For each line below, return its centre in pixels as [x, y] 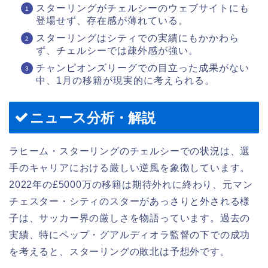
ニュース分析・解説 [93, 118]
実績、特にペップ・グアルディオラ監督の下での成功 [130, 234]
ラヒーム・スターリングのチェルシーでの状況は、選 [130, 151]
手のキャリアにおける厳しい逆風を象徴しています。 [130, 167]
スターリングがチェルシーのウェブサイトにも [143, 8]
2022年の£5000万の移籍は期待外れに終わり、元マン [131, 184]
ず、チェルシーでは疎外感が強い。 [117, 50]
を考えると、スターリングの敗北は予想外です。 [120, 251]
